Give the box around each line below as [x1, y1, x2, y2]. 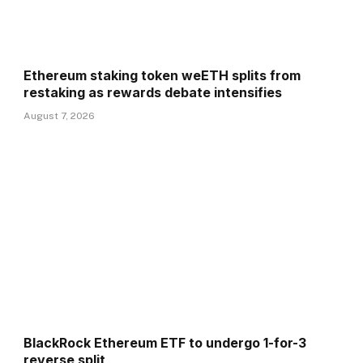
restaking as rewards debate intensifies [23, 84, 283, 101]
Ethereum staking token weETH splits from [23, 67, 301, 84]
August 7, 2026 [23, 110, 96, 122]
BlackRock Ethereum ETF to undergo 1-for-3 [23, 335, 307, 352]
